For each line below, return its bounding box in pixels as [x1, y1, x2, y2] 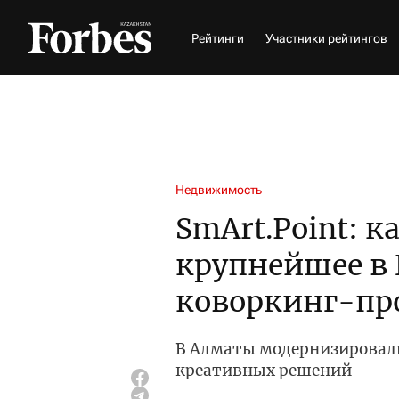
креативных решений [175, 361, 352, 380]
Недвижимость [175, 183, 262, 197]
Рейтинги [191, 30, 244, 45]
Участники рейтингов [265, 30, 387, 45]
